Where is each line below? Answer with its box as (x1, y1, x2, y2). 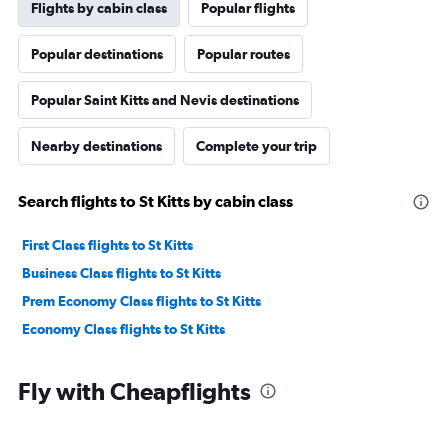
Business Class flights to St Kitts (22, 265, 221, 281)
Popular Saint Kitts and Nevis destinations (31, 92, 299, 108)
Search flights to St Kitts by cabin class (18, 192, 293, 210)
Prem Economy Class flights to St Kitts (22, 293, 261, 309)
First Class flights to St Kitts (22, 237, 193, 253)
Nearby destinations (31, 138, 162, 154)
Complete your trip (196, 138, 317, 154)
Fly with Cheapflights (18, 377, 251, 405)
